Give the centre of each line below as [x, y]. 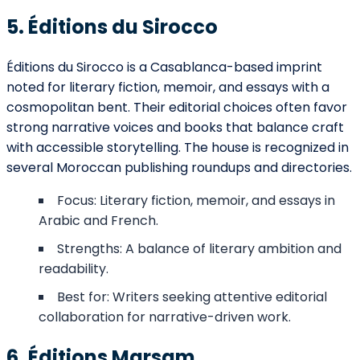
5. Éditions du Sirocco [112, 27]
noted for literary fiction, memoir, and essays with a [168, 88]
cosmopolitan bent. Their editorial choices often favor [177, 108]
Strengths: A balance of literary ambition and [199, 249]
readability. [74, 269]
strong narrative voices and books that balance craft [175, 128]
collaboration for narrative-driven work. [165, 317]
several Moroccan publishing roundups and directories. [179, 168]
